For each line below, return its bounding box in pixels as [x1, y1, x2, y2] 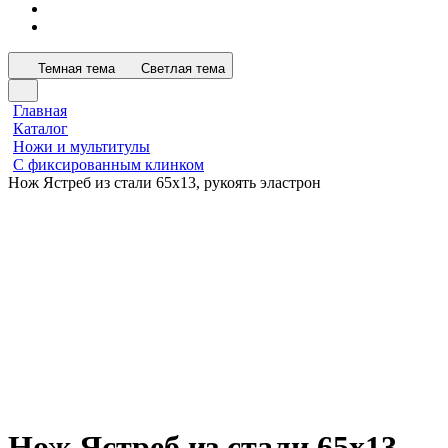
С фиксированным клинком [13, 156, 204, 173]
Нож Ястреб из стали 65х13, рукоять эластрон [8, 174, 321, 191]
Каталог [13, 120, 68, 137]
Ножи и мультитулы [13, 138, 150, 155]
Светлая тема [141, 61, 225, 76]
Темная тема [38, 61, 115, 76]
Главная [13, 102, 67, 119]
